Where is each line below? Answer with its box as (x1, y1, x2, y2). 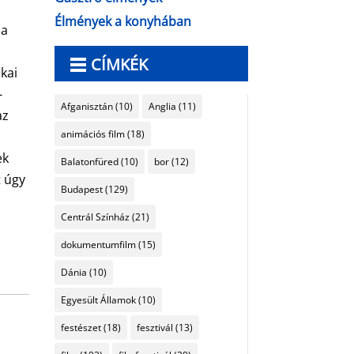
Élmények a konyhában (54, 12, 191, 30)
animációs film (60, 126, 125, 141)
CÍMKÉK (90, 53, 148, 75)
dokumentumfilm (60, 237, 136, 251)
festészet (60, 320, 101, 334)
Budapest (60, 182, 103, 196)
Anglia (148, 99, 176, 113)
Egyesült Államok (60, 292, 136, 307)
